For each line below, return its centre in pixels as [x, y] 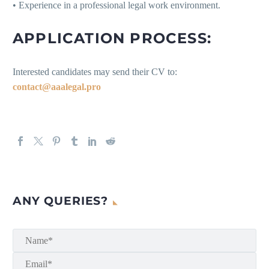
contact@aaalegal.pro [57, 87]
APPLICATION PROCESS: [112, 38]
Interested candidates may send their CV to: [95, 72]
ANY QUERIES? [61, 201]
